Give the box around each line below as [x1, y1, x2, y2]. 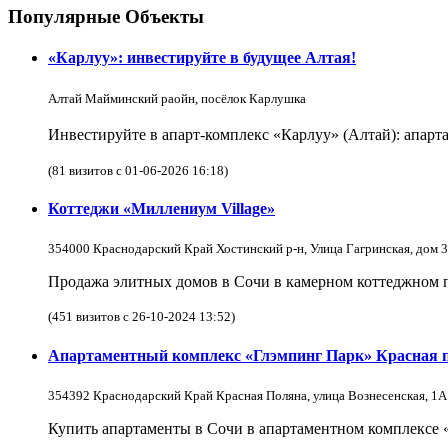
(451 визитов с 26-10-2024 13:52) [48, 309, 235, 325]
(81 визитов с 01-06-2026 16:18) [48, 162, 228, 178]
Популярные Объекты [8, 6, 204, 28]
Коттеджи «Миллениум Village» [48, 199, 275, 217]
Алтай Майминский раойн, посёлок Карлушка [48, 90, 306, 106]
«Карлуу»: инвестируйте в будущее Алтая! [48, 49, 356, 67]
